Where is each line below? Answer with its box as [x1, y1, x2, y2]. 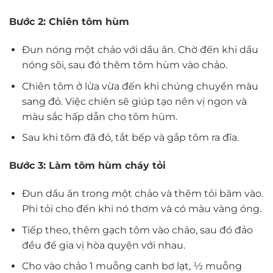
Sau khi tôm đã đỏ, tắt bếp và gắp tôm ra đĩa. [21, 132, 239, 144]
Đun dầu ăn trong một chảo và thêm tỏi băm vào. [21, 188, 263, 200]
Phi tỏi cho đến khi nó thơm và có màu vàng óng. [21, 203, 261, 215]
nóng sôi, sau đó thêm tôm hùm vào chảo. [21, 59, 227, 71]
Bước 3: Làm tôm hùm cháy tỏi [9, 160, 166, 172]
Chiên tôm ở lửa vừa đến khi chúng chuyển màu [21, 80, 258, 92]
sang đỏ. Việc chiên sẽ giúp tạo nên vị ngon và [21, 95, 247, 107]
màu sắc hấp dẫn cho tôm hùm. [21, 110, 177, 122]
